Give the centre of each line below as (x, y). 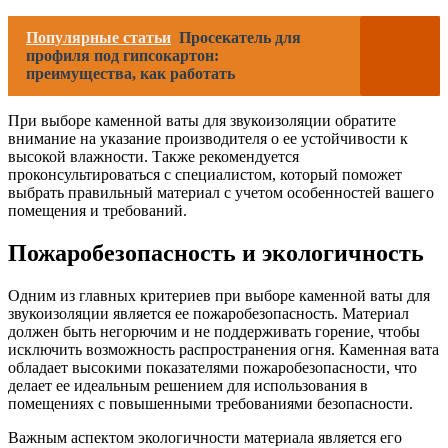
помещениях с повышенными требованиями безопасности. (210, 403)
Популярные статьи (98, 37)
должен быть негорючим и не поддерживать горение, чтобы (214, 331)
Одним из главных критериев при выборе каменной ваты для (219, 295)
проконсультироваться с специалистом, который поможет (205, 174)
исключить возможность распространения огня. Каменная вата (223, 349)
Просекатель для (240, 37)
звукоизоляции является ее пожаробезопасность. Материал (208, 313)
